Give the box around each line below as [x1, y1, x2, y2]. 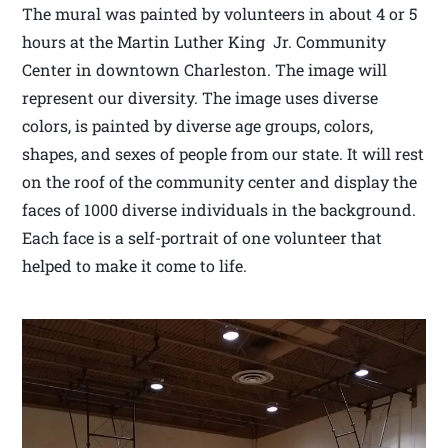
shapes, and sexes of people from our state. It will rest [22, 142, 425, 164]
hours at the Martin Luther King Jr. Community [22, 30, 387, 52]
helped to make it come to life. [22, 254, 248, 276]
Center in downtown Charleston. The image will [22, 58, 388, 80]
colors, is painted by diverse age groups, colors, [22, 114, 374, 136]
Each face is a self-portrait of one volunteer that [22, 226, 383, 248]
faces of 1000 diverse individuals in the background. [22, 198, 421, 220]
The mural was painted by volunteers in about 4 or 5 [22, 2, 418, 24]
